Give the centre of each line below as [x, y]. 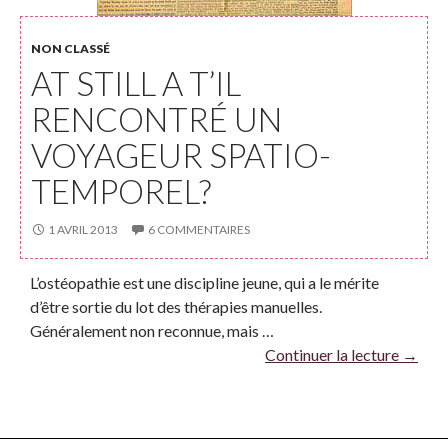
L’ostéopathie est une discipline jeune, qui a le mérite [204, 282]
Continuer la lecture [333, 354]
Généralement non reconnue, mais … [152, 330]
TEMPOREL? [121, 191]
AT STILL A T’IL [136, 83]
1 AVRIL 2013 [83, 229]
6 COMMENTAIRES [199, 229]
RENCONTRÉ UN [156, 119]
